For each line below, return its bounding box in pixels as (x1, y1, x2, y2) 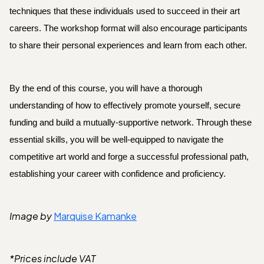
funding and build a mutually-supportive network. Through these (9, 118, 252, 128)
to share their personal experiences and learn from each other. (9, 41, 247, 51)
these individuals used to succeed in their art (70, 6, 240, 16)
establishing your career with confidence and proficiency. (9, 169, 226, 179)
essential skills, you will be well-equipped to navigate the (9, 135, 223, 145)
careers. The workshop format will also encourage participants (9, 24, 247, 34)
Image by (9, 210, 54, 223)
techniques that (9, 6, 68, 16)
